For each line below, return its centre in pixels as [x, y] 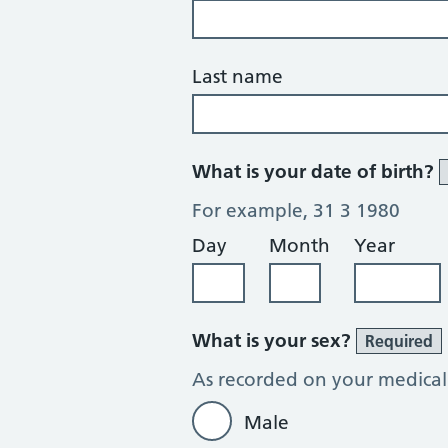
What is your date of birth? [315, 171]
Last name [237, 76]
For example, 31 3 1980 [296, 210]
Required [399, 341]
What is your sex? [274, 340]
